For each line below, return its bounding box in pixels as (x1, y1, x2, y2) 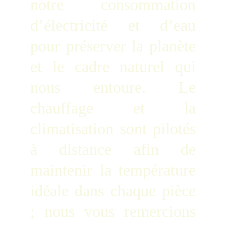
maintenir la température (30, 161, 196, 179)
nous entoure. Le (30, 78, 196, 96)
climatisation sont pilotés (30, 120, 196, 138)
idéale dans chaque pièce (30, 182, 196, 200)
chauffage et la (30, 99, 196, 117)
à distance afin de (30, 140, 196, 158)
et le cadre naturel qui (30, 58, 196, 76)
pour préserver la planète (30, 37, 196, 55)
